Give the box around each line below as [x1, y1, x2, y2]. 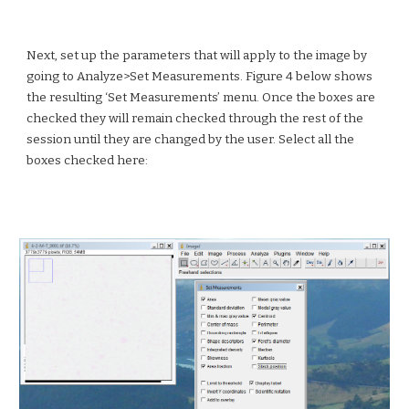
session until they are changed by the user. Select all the [26, 132, 355, 147]
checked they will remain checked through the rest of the [26, 111, 364, 126]
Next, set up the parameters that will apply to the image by [26, 48, 368, 63]
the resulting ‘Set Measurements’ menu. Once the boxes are [26, 90, 376, 105]
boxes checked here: [26, 153, 149, 168]
